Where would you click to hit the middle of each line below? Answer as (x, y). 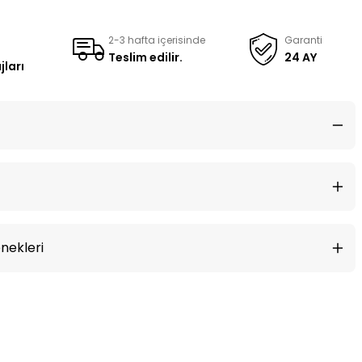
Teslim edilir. (145, 57)
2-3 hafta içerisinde (156, 40)
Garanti (303, 40)
